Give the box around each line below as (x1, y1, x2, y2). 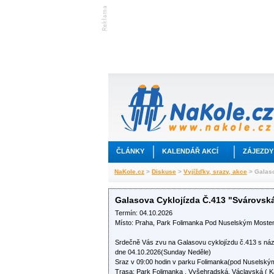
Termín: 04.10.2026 (115, 209, 172, 217)
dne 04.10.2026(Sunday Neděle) (115, 248, 211, 256)
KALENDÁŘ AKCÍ (162, 147, 218, 155)
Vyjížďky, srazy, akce (183, 168, 247, 175)
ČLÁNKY (116, 147, 144, 155)
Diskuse (152, 168, 176, 175)
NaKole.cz (114, 168, 144, 175)
